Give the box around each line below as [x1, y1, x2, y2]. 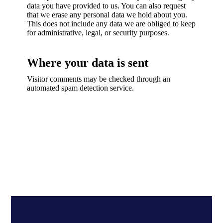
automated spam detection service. [27, 84, 134, 92]
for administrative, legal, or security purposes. [27, 28, 169, 37]
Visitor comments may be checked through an [27, 75, 170, 83]
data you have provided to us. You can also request [27, 1, 186, 10]
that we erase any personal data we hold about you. [27, 10, 187, 19]
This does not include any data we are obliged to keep [27, 19, 196, 28]
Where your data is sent [27, 56, 148, 69]
